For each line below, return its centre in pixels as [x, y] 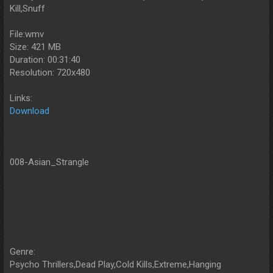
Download [30, 111]
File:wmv [27, 34]
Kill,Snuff [27, 9]
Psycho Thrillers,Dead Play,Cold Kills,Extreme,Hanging [115, 265]
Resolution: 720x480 [50, 73]
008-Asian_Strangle [49, 162]
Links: [21, 98]
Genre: [23, 252]
